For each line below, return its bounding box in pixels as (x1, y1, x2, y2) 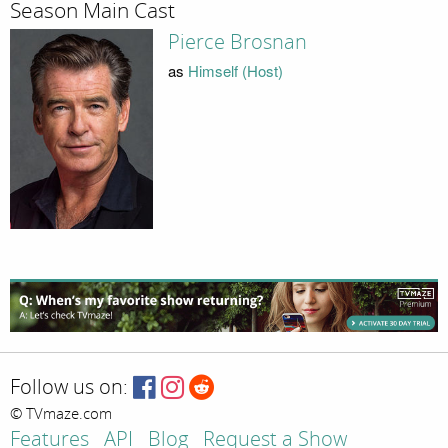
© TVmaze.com (10, 405, 112, 424)
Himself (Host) (187, 59, 283, 81)
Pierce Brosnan (167, 30, 307, 54)
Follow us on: (10, 376, 128, 400)
